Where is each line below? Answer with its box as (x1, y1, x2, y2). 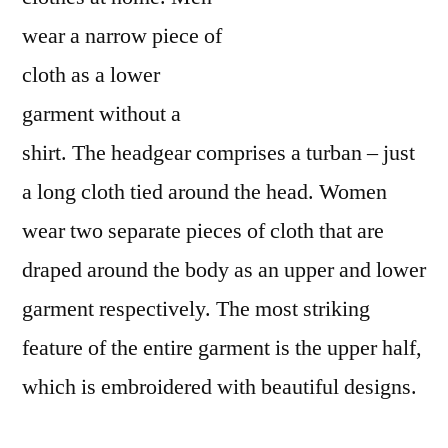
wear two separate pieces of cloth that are (22, 217, 384, 245)
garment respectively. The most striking (22, 295, 370, 323)
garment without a (22, 100, 181, 128)
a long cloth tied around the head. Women (22, 178, 387, 206)
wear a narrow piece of (22, 22, 222, 50)
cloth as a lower (22, 61, 160, 89)
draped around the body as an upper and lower (22, 256, 426, 284)
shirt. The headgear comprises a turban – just (22, 139, 415, 167)
